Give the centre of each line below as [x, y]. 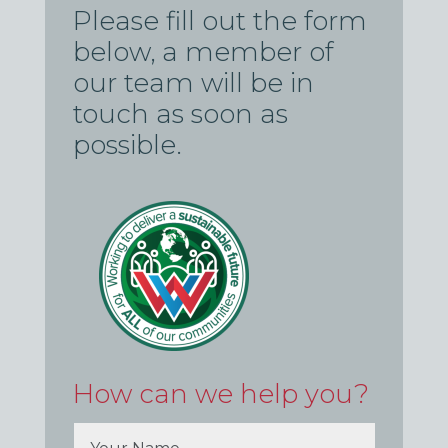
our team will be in [194, 83]
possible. [128, 145]
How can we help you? [221, 394]
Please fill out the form [220, 21]
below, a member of [203, 52]
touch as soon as [181, 114]
